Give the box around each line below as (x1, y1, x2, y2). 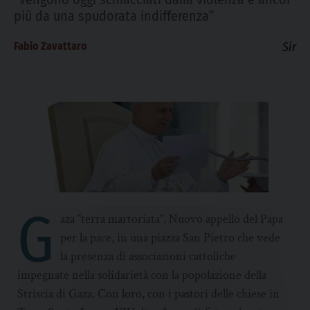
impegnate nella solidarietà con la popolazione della (17, 267, 266, 284)
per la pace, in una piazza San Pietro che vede (60, 230, 281, 246)
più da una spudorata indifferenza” (14, 8, 215, 24)
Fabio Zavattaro (14, 39, 87, 53)
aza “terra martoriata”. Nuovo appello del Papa (60, 211, 284, 228)
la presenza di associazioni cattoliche (60, 248, 237, 265)
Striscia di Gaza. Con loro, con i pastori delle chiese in (17, 286, 280, 302)
